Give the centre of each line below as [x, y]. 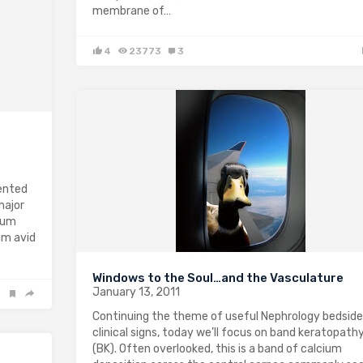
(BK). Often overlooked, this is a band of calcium [217, 349]
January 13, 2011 [136, 292]
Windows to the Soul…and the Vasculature [218, 278]
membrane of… [132, 11]
